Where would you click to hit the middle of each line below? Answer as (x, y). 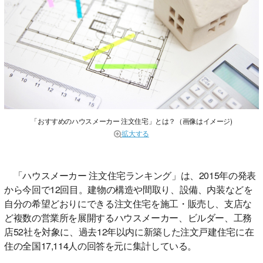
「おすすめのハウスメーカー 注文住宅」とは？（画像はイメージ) (131, 120)
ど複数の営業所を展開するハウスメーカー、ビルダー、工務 (128, 217)
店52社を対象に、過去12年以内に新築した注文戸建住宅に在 (129, 231)
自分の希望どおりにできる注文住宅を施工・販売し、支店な (128, 203)
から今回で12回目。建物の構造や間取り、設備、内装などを (129, 189)
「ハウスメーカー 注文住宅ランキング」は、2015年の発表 (130, 175)
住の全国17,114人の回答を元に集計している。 (100, 245)
